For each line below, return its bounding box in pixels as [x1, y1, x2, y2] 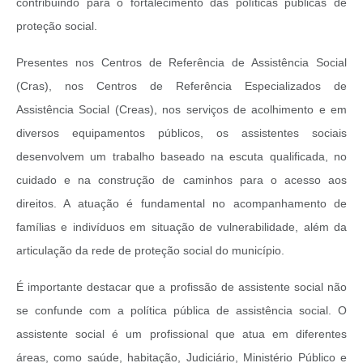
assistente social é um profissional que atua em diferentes [16, 327, 347, 341]
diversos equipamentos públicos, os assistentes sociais [16, 126, 347, 140]
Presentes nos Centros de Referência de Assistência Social [16, 56, 347, 70]
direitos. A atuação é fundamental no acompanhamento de [16, 197, 347, 211]
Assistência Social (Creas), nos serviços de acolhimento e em [16, 103, 347, 117]
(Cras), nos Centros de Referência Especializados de [16, 79, 347, 93]
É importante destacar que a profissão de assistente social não [16, 280, 347, 294]
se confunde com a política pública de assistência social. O [16, 304, 347, 318]
